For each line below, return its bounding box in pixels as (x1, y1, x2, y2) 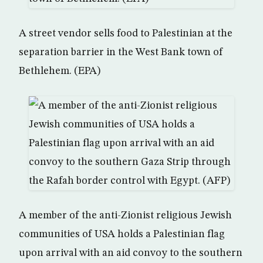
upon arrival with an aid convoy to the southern (19, 248, 242, 258)
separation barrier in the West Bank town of (19, 47, 223, 58)
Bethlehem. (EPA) (19, 66, 100, 76)
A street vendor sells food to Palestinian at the (19, 28, 232, 39)
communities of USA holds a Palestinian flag (19, 229, 225, 240)
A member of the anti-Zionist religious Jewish (19, 210, 232, 221)
